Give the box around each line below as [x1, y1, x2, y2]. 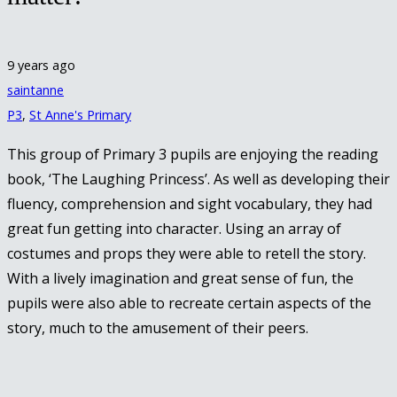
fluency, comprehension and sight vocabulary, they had [7, 193, 372, 214]
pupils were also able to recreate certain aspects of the [7, 292, 371, 313]
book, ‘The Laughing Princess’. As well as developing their [7, 168, 390, 189]
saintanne [7, 81, 64, 98]
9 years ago [7, 56, 75, 74]
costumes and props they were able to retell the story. [7, 243, 370, 263]
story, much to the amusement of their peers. [7, 317, 308, 338]
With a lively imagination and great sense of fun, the [7, 268, 354, 288]
